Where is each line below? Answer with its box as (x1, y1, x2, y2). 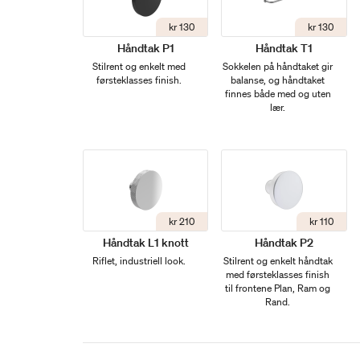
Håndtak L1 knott (102, 235, 189, 250)
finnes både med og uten (224, 87, 331, 101)
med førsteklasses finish (226, 267, 330, 281)
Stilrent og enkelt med (92, 59, 186, 74)
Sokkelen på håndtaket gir (223, 59, 333, 74)
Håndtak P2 (254, 235, 313, 250)
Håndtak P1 (117, 41, 174, 56)
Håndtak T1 (255, 41, 313, 56)
